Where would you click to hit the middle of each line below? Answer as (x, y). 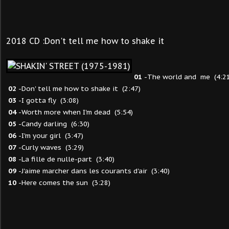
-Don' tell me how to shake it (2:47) (78, 88)
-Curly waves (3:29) (50, 147)
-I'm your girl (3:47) (50, 135)
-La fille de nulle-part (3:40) (65, 159)
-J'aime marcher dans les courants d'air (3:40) (93, 171)
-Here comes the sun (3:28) (63, 182)
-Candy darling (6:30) (53, 124)
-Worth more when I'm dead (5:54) (75, 112)
